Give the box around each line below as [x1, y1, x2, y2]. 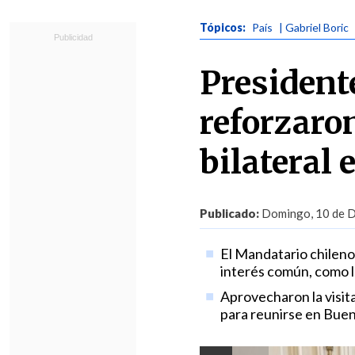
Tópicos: [200, 21, 248, 34]
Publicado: [200, 206, 259, 220]
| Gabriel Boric [279, 21, 349, 34]
